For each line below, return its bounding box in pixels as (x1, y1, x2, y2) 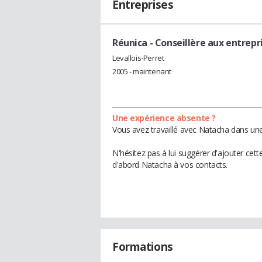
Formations (112, 239, 173, 254)
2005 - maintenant (112, 65, 171, 77)
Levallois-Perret (112, 52, 164, 63)
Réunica (112, 36, 148, 49)
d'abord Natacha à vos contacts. (112, 158, 227, 170)
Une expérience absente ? (112, 112, 216, 123)
